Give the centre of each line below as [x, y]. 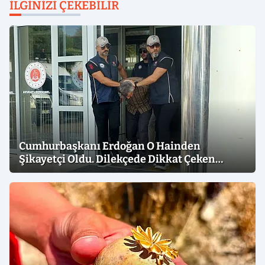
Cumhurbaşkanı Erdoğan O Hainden [110, 146]
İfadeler [39, 172]
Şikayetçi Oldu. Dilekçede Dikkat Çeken [117, 159]
